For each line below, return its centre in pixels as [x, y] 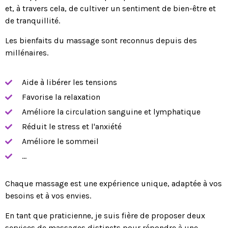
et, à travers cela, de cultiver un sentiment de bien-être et [110, 9]
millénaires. [27, 52]
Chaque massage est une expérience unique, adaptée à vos [113, 184]
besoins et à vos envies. [48, 196]
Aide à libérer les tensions [69, 82]
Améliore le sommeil [60, 141]
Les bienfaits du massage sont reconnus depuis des [101, 40]
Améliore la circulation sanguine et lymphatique [111, 112]
